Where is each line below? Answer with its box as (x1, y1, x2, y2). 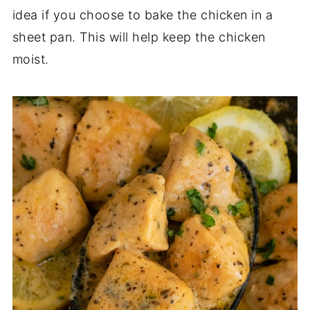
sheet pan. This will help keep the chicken (12, 30, 266, 44)
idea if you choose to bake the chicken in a (12, 8, 273, 22)
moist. (12, 52, 49, 66)
